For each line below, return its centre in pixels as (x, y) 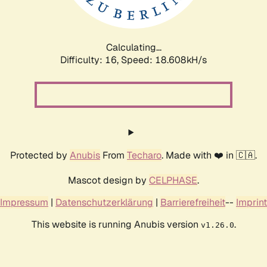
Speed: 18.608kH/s (164, 60)
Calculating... (133, 47)
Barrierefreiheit (193, 202)
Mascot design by (108, 180)
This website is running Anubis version (116, 224)
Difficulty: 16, (91, 60)
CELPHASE (173, 180)
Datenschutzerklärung (104, 202)
